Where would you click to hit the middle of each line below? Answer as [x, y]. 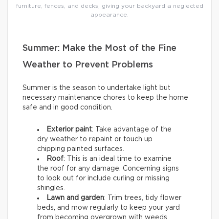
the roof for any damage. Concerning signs [108, 169]
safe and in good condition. [67, 108]
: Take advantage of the [132, 130]
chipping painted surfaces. [81, 149]
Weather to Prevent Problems [88, 65]
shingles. [51, 188]
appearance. [109, 15]
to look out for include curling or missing [103, 179]
